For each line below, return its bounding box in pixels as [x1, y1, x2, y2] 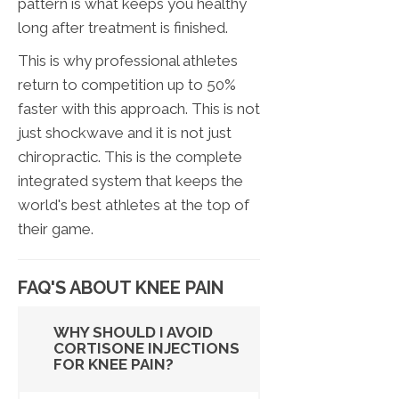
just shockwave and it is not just [18, 124, 232, 142]
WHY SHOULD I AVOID [53, 323, 213, 342]
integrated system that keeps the [18, 172, 243, 191]
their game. [18, 220, 94, 239]
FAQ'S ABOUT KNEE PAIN [18, 277, 224, 299]
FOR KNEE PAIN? [53, 355, 174, 374]
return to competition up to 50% [18, 76, 236, 94]
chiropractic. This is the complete [18, 148, 242, 167]
